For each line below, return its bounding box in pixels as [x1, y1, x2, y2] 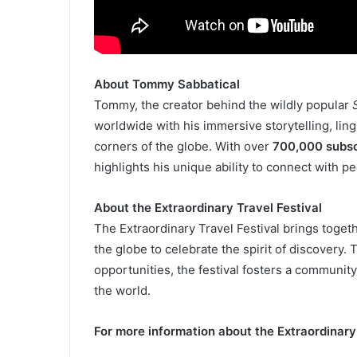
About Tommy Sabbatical [94, 76, 240, 92]
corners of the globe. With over [94, 138, 273, 154]
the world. [94, 282, 151, 298]
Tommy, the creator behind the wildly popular [94, 96, 352, 112]
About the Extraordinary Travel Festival [94, 199, 322, 215]
